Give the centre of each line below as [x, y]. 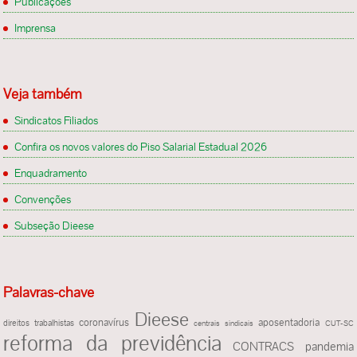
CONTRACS [263, 346]
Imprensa [35, 27]
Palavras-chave [49, 292]
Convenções [43, 200]
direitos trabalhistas [39, 322]
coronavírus [104, 322]
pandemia [329, 346]
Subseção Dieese [55, 226]
